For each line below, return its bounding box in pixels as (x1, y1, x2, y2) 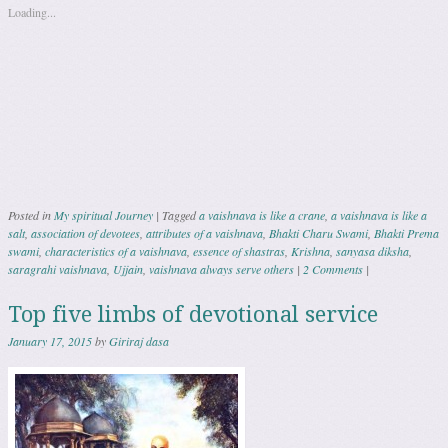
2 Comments (303, 261, 363, 278)
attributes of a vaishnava (146, 225, 263, 242)
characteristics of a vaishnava (45, 243, 187, 260)
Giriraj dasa (109, 333, 169, 350)
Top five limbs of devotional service (8, 302, 378, 328)
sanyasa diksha (336, 243, 409, 260)
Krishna (291, 243, 330, 260)
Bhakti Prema (374, 225, 439, 242)
